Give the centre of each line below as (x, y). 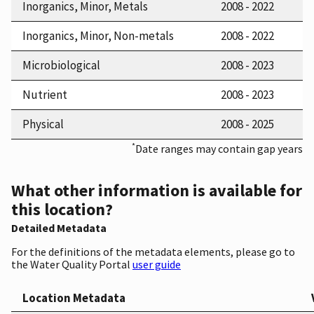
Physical (43, 124)
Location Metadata (74, 298)
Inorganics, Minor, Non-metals (98, 35)
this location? (62, 210)
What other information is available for (157, 191)
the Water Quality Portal (72, 265)
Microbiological (61, 65)
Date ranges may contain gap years (219, 148)
